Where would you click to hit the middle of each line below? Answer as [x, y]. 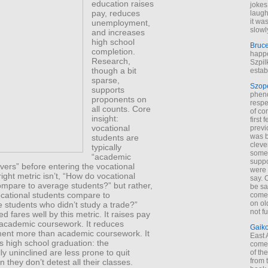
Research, [111, 61]
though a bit [114, 70]
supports [108, 89]
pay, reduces [116, 13]
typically [107, 147]
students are [115, 137]
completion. [114, 51]
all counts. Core [121, 109]
